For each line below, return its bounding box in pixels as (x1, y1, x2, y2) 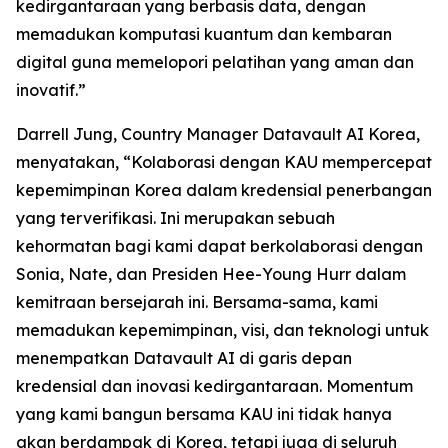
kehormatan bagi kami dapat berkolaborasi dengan (16, 236, 423, 257)
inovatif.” (16, 80, 86, 101)
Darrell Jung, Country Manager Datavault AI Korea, (16, 124, 420, 145)
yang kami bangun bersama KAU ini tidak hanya (16, 404, 392, 425)
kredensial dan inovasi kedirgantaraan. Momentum (16, 376, 413, 397)
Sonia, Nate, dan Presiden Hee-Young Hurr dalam (16, 264, 406, 285)
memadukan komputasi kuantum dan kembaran (16, 24, 392, 45)
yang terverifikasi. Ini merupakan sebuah (16, 208, 335, 229)
